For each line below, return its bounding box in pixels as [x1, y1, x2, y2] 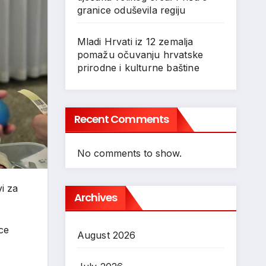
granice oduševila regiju [77, 4, 186, 16]
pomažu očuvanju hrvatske [77, 49, 204, 61]
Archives [74, 190, 118, 205]
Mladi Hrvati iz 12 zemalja [77, 36, 194, 47]
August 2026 [77, 229, 136, 241]
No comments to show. [77, 147, 182, 159]
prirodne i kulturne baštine [77, 62, 199, 74]
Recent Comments [74, 112, 169, 126]
